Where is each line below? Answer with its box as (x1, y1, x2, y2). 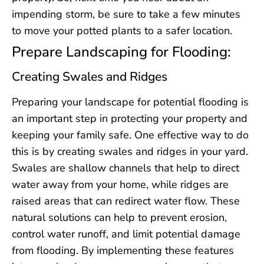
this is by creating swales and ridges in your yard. (12, 144, 248, 159)
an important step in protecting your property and (12, 111, 247, 126)
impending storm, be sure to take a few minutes (12, 6, 240, 21)
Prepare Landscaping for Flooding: (12, 42, 231, 61)
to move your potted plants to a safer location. (12, 23, 232, 38)
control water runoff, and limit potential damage (12, 226, 240, 241)
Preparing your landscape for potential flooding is (12, 94, 249, 109)
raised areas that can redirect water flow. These (12, 193, 240, 208)
